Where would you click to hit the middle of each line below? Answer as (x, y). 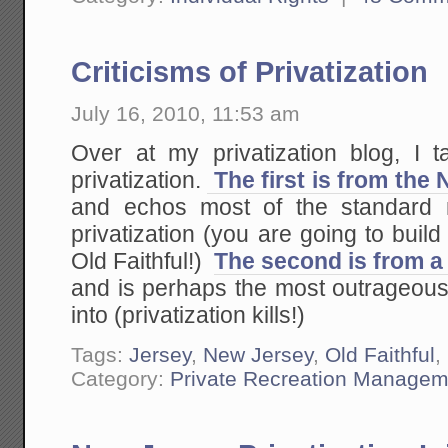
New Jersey (258, 355)
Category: (121, 379)
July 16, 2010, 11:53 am (186, 114)
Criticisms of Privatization (250, 72)
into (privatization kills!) (188, 315)
